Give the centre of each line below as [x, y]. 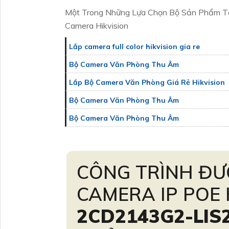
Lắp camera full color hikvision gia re [134, 47]
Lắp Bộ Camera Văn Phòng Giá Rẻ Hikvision [147, 82]
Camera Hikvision [97, 26]
